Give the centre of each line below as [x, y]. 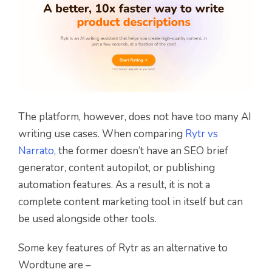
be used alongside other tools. [87, 219]
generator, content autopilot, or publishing [117, 168]
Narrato [36, 151]
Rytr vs [202, 134]
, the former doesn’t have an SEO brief [141, 151]
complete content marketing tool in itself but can [131, 202]
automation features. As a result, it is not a [114, 185]
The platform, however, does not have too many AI [135, 117]
